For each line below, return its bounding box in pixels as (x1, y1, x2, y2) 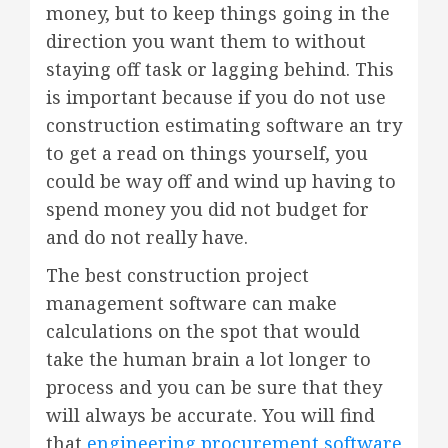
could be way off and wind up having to (46, 169, 396, 194)
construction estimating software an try (46, 113, 402, 138)
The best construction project (46, 263, 309, 288)
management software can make (46, 291, 337, 316)
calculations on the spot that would (46, 319, 360, 344)
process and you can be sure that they (46, 375, 382, 400)
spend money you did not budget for (46, 197, 369, 222)
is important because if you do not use (46, 85, 386, 110)
